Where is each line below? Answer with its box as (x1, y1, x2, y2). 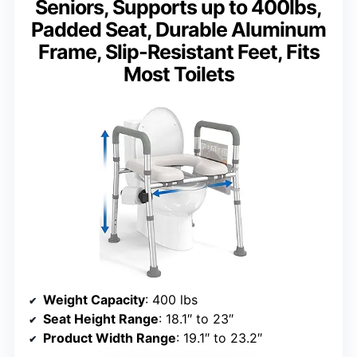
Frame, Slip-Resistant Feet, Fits (37, 40, 320, 65)
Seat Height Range (43, 310, 159, 327)
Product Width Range (43, 329, 176, 346)
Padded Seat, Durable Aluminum (31, 18, 326, 42)
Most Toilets (123, 62, 234, 87)
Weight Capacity (43, 291, 145, 308)
